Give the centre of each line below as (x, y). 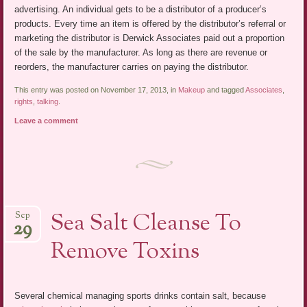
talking (48, 102)
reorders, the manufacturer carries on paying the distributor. (132, 67)
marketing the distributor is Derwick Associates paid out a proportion (150, 38)
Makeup (192, 90)
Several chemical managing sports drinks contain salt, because (140, 295)
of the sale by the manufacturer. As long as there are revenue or (141, 53)
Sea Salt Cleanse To (146, 224)
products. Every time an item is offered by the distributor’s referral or (150, 24)
